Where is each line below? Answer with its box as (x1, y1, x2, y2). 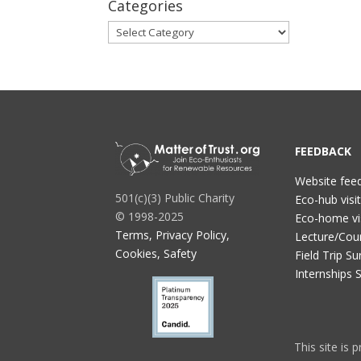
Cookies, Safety (115, 246, 197, 262)
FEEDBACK (294, 143, 351, 159)
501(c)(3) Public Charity (115, 190, 235, 206)
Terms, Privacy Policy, (115, 227, 230, 243)
